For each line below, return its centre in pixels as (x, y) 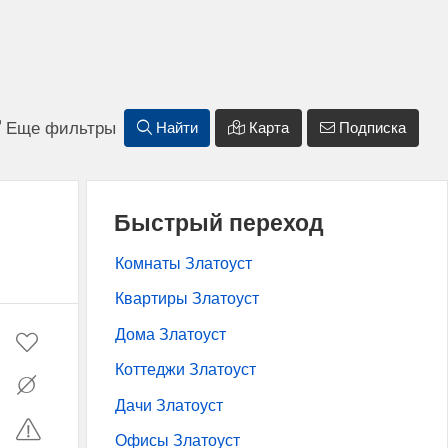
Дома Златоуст (170, 334)
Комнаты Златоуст (183, 263)
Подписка (370, 128)
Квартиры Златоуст (187, 299)
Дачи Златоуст (169, 405)
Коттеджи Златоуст (185, 370)
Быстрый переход (218, 223)
